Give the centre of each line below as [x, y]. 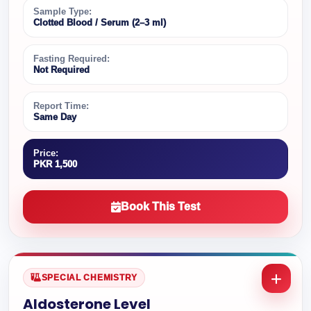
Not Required [61, 70]
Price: [46, 153]
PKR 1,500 [55, 164]
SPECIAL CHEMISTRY [89, 278]
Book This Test [160, 207]
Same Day [55, 117]
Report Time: [61, 106]
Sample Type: [62, 11]
